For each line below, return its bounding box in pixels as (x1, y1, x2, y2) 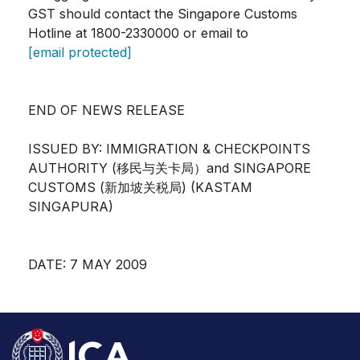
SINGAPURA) (28, 198, 113, 215)
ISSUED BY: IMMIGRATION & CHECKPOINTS (28, 141, 310, 157)
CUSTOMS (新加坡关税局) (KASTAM (28, 179, 252, 196)
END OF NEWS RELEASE (28, 102, 185, 119)
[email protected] (28, 44, 132, 61)
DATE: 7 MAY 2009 (28, 256, 147, 273)
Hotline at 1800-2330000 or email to (28, 25, 248, 42)
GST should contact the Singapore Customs (28, 6, 297, 22)
